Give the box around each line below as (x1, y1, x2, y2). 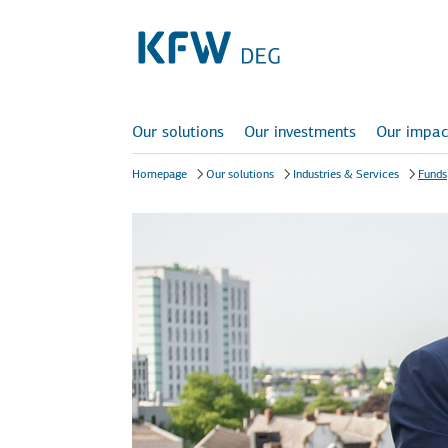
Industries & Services (293, 166, 399, 182)
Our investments (244, 121, 356, 142)
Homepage (132, 166, 187, 182)
